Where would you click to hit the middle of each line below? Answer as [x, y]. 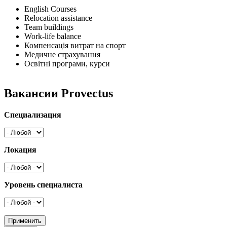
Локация [20, 149]
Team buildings [49, 27]
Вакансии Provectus [59, 93]
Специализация [33, 115]
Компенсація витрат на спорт [75, 45]
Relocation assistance [58, 18]
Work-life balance [53, 36]
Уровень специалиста [43, 184]
